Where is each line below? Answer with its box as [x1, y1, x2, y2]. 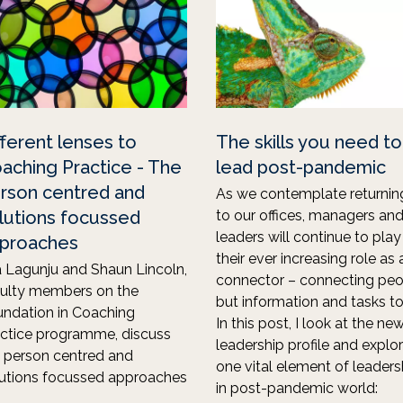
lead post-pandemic [216, 157, 386, 178]
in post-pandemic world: [216, 380, 378, 397]
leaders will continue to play [216, 228, 401, 246]
